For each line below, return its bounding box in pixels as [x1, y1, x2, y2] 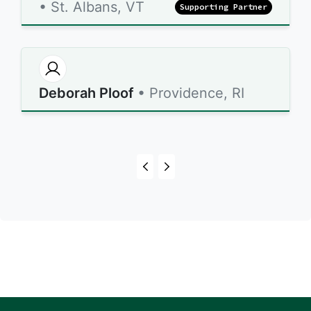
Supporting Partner [179, 1, 267, 12]
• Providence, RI [137, 85, 244, 101]
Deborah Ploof [39, 85, 134, 101]
